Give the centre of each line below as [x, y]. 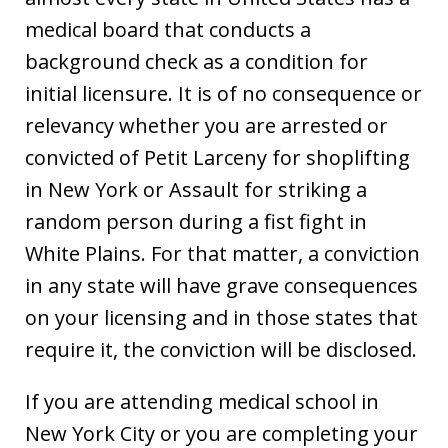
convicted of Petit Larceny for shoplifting [217, 157]
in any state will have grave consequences [221, 285]
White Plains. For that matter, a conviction [222, 253]
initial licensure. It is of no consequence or [223, 93]
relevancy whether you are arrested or [206, 125]
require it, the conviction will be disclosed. [221, 349]
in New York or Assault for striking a [196, 189]
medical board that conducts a [168, 29]
